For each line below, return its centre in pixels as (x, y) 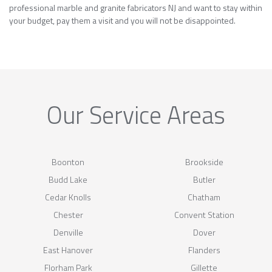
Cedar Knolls (68, 197)
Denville (68, 232)
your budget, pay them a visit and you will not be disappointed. (122, 20)
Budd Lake (68, 179)
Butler (204, 179)
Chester (68, 214)
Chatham (204, 197)
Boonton (68, 161)
